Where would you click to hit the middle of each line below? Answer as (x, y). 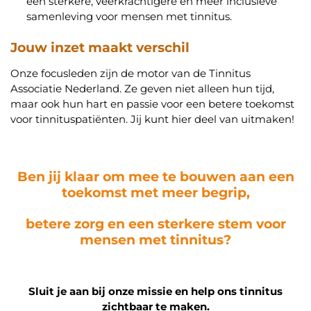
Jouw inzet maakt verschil (100, 48)
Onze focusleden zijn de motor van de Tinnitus (131, 74)
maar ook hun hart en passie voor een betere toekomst (152, 104)
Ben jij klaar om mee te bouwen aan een (155, 176)
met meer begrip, (190, 192)
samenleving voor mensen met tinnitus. (129, 16)
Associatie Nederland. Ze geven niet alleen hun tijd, (142, 89)
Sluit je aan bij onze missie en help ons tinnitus (155, 292)
